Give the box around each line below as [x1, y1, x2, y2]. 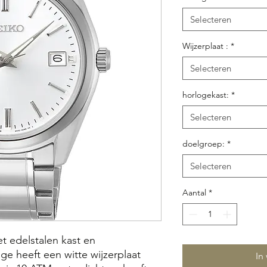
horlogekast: [182, 89, 229, 100]
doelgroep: [182, 138, 225, 149]
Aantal [182, 187, 206, 198]
